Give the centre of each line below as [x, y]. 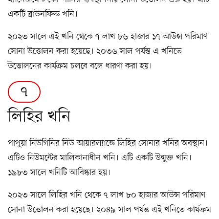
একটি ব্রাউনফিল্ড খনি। [43, 14]
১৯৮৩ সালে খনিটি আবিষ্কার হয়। [59, 173]
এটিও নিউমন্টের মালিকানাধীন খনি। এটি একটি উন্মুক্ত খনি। [100, 158]
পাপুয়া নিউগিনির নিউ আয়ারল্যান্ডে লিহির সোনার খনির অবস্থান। [108, 143]
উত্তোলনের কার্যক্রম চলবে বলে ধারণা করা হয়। [80, 66]
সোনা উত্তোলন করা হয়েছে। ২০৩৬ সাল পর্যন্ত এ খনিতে [95, 52]
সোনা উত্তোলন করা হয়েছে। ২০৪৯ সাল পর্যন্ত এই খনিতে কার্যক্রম [109, 210]
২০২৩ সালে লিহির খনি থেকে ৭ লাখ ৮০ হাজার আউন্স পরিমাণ [107, 195]
